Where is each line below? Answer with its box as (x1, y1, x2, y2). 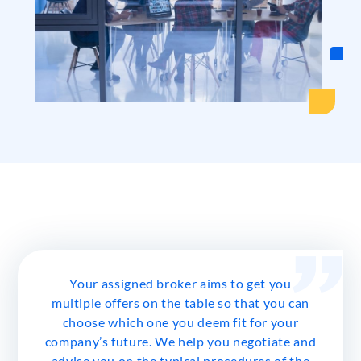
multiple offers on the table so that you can (51, 294, 310, 310)
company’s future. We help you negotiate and (44, 333, 317, 349)
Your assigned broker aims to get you (69, 275, 292, 291)
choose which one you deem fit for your (62, 313, 299, 330)
